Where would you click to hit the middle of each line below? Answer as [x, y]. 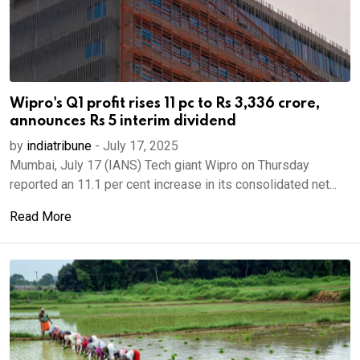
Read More [41, 217]
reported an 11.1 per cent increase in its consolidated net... [173, 184]
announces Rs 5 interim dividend [123, 121]
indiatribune [59, 146]
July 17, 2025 [141, 146]
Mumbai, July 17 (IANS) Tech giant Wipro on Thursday [160, 165]
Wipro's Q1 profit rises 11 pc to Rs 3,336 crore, [165, 104]
